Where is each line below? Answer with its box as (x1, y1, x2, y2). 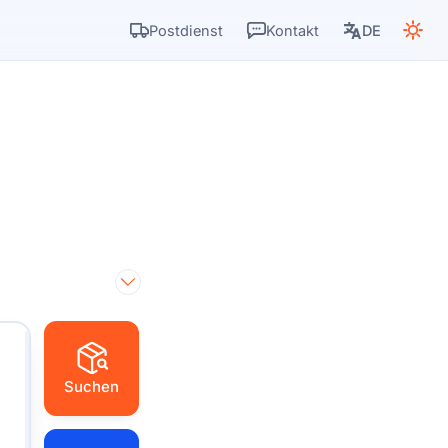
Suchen (64, 377, 119, 396)
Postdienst (149, 21, 223, 39)
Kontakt (266, 21, 319, 39)
